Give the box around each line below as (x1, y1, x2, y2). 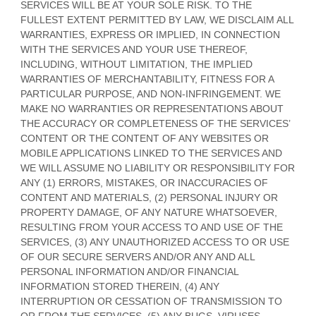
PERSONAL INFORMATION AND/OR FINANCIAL (20, 266, 238, 277)
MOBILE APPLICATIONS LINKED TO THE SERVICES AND (20, 147, 282, 159)
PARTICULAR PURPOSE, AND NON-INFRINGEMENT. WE (20, 88, 281, 99)
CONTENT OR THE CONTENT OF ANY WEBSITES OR (20, 133, 269, 144)
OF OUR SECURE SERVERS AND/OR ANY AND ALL (20, 251, 255, 262)
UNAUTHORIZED (112, 236, 190, 248)
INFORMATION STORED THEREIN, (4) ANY (20, 281, 219, 292)
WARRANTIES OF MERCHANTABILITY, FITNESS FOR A (20, 73, 274, 85)
